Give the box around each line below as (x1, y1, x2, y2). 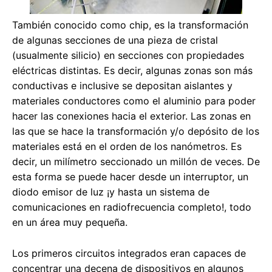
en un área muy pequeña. (12, 216, 127, 229)
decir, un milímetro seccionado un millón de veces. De (12, 155, 260, 168)
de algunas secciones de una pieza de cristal (12, 34, 218, 47)
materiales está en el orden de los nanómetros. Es (12, 140, 242, 153)
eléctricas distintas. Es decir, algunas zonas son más (12, 64, 253, 77)
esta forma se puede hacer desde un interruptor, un (12, 171, 248, 183)
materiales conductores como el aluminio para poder (12, 95, 256, 107)
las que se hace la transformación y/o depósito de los (12, 125, 259, 138)
